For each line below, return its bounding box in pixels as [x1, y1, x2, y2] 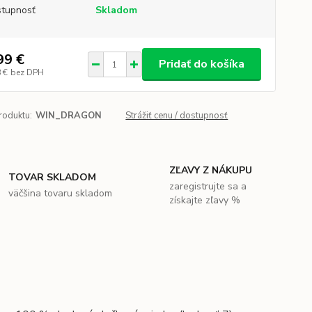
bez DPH [10, 66, 44, 78]
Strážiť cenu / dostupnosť [125, 109, 228, 122]
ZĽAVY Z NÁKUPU [169, 164, 252, 177]
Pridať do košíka [158, 56, 244, 72]
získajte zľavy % [169, 194, 240, 207]
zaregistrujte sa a [169, 180, 247, 193]
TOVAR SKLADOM [8, 171, 97, 184]
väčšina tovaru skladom [8, 187, 113, 200]
